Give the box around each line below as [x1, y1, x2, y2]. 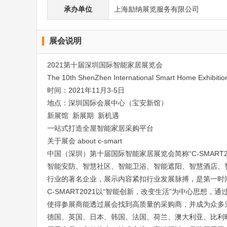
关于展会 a [47, 137, 82, 145]
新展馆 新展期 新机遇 [47, 111, 119, 120]
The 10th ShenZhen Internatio [47, 73, 144, 82]
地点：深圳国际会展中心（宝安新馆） [47, 99, 168, 107]
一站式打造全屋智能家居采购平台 [47, 124, 154, 132]
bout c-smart [82, 137, 122, 145]
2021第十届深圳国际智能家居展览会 [47, 61, 163, 69]
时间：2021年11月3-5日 [47, 86, 125, 94]
